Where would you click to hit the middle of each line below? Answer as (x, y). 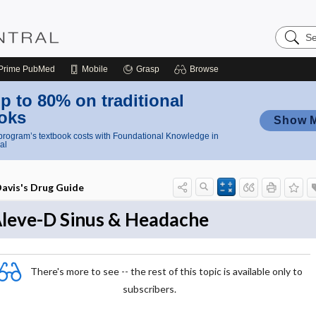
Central (293, 53)
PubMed (38, 69)
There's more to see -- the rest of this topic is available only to (166, 271)
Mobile (95, 69)
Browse (204, 69)
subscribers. (150, 289)
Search (292, 31)
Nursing (294, 42)
